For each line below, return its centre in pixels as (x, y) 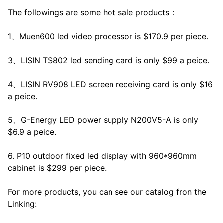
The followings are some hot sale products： (93, 13)
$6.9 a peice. (32, 132)
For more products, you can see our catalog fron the (107, 192)
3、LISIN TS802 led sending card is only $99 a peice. (109, 60)
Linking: (22, 204)
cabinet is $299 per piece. (57, 168)
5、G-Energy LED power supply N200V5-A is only (103, 120)
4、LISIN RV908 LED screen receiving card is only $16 (110, 84)
